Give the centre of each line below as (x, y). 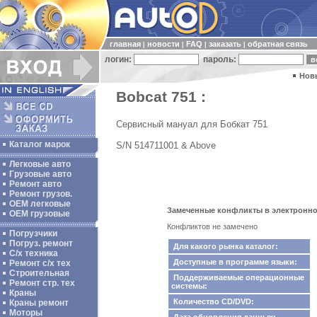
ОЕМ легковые (40, 204)
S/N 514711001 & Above (166, 145)
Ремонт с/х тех (40, 263)
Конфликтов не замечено (212, 226)
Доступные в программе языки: (234, 262)
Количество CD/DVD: (213, 302)
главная (125, 44)
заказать (225, 44)
